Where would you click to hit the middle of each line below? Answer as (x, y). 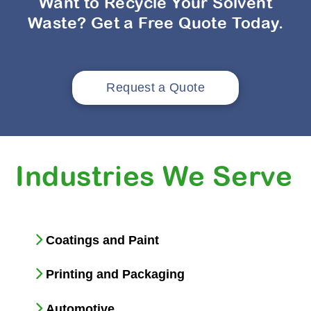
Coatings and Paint (103, 240)
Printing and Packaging (116, 275)
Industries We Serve (154, 175)
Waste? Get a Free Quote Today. (155, 22)
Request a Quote (155, 88)
